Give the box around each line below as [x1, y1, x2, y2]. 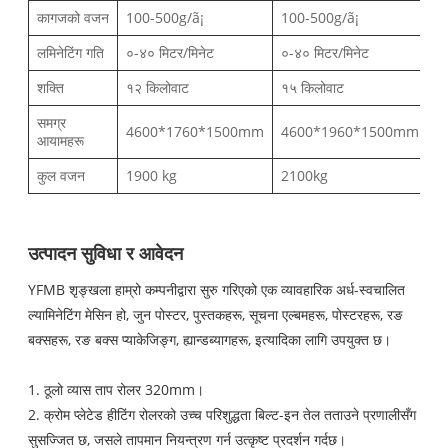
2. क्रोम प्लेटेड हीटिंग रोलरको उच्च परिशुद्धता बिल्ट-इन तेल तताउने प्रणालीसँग [28, 405, 417, 425]
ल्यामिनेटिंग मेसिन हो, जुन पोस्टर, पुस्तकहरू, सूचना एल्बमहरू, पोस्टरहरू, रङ [28, 305, 404, 325]
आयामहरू [37, 131, 85, 151]
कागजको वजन [37, 8, 110, 28]
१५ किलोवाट [281, 78, 345, 98]
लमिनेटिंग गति [37, 43, 105, 63]
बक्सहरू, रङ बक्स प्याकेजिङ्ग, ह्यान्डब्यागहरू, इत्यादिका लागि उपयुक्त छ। [28, 330, 392, 350]
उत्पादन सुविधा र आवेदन [28, 241, 184, 266]
